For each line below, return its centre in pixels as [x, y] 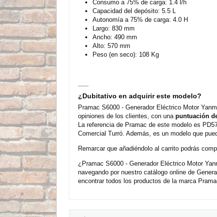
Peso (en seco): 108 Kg [126, 54]
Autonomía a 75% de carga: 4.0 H [140, 19]
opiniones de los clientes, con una [127, 116]
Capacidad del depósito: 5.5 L [134, 11]
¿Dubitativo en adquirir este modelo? [140, 96]
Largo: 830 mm [114, 28]
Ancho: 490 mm [115, 37]
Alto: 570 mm [111, 46]
